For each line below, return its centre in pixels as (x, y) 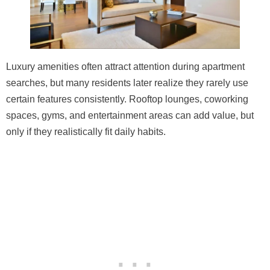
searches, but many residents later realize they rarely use (127, 83)
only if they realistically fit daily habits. (86, 131)
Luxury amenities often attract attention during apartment (125, 66)
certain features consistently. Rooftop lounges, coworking (127, 99)
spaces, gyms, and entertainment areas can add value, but (130, 115)
